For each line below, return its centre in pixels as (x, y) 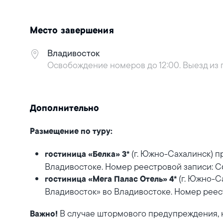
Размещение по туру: (71, 132)
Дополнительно (65, 109)
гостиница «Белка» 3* (87, 155)
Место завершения (72, 31)
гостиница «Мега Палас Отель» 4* (112, 180)
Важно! (44, 215)
